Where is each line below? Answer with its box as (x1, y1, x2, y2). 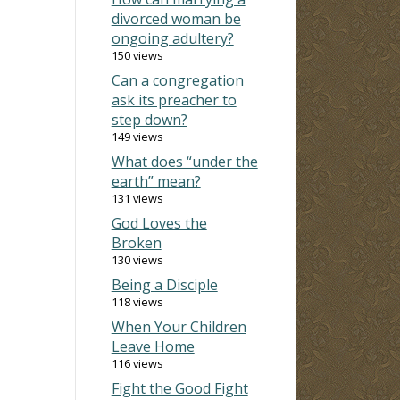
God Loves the (111, 212, 207, 233)
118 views (111, 293, 163, 310)
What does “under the (111, 151, 258, 171)
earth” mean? (111, 171, 201, 191)
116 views (111, 354, 163, 371)
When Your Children (111, 316, 246, 337)
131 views (111, 189, 163, 206)
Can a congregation (111, 70, 244, 90)
